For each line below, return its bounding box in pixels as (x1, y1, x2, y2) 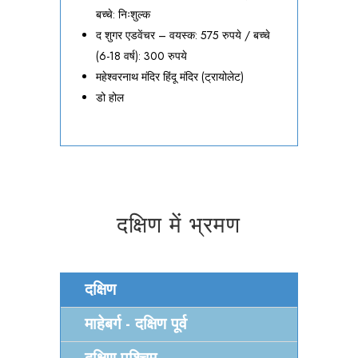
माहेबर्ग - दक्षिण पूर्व (84, 312, 187, 336)
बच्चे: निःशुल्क (95, 6, 150, 23)
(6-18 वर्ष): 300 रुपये (95, 48, 187, 65)
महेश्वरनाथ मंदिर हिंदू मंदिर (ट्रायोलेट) (95, 69, 244, 86)
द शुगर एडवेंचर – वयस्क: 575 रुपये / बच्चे (95, 27, 270, 44)
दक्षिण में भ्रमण (117, 211, 241, 240)
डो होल (95, 89, 124, 106)
